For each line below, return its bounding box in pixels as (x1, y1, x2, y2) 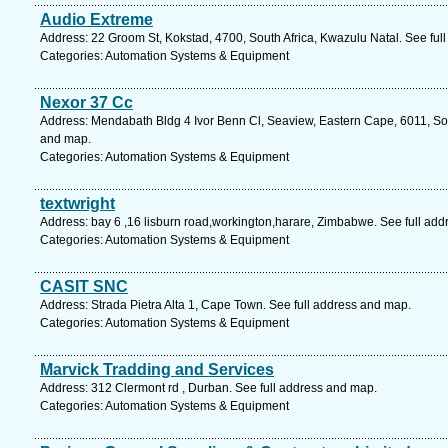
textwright (40, 195, 115, 212)
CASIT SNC (40, 278, 128, 295)
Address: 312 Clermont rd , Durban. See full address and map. (40, 381, 377, 395)
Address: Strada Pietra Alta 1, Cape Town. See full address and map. (40, 298, 411, 312)
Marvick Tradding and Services (40, 361, 274, 378)
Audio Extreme (40, 11, 153, 28)
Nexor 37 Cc (40, 94, 133, 111)
